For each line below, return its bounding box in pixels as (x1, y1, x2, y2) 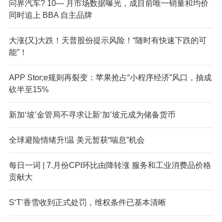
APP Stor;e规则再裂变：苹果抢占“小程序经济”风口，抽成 (8, 73, 212, 82)
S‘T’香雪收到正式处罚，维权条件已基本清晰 (8, 198, 166, 207)
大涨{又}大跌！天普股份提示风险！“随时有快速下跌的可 (8, 36, 207, 45)
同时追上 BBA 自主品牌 (8, 10, 92, 19)
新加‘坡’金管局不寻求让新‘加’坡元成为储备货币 (8, 110, 175, 119)
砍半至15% (8, 85, 49, 94)
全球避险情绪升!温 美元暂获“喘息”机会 (8, 135, 145, 144)
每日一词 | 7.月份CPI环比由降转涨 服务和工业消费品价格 (8, 161, 211, 169)
